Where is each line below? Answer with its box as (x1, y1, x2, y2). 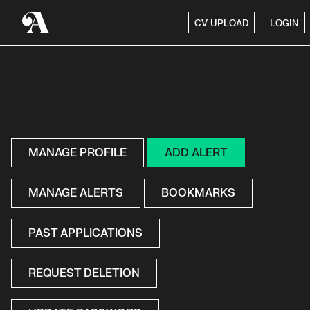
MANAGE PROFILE (28, 146, 127, 160)
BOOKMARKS (161, 186, 235, 200)
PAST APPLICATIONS (28, 226, 143, 240)
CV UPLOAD (194, 18, 248, 30)
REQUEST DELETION (28, 266, 140, 280)
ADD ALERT (165, 146, 228, 160)
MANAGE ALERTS (28, 186, 123, 200)
